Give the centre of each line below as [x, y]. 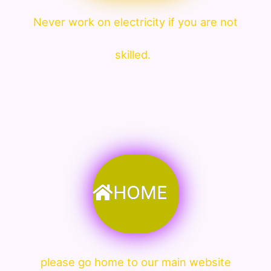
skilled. [135, 54]
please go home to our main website [135, 262]
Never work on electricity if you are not [135, 21]
